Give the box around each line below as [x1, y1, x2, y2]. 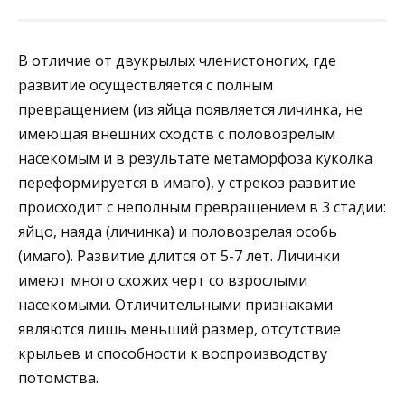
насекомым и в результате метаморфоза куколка [18, 148, 372, 169]
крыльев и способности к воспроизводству [18, 344, 327, 364]
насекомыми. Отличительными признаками [18, 295, 333, 316]
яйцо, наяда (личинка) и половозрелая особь [18, 221, 337, 242]
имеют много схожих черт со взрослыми [18, 270, 307, 291]
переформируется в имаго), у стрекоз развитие [18, 173, 356, 193]
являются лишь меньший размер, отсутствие [18, 319, 341, 340]
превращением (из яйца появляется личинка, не [18, 99, 363, 120]
